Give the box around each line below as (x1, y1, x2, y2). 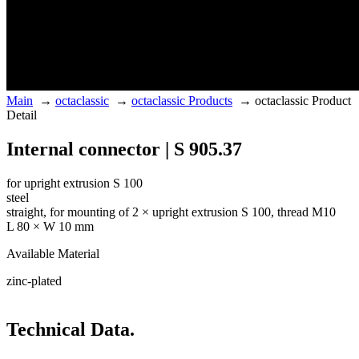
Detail (6, 108, 37, 123)
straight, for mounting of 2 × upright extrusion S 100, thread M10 (6, 205, 336, 220)
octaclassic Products (131, 94, 232, 108)
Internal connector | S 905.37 (6, 139, 242, 160)
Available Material (6, 247, 99, 261)
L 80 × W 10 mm (6, 220, 94, 234)
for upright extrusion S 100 (6, 176, 143, 191)
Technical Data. (6, 319, 135, 341)
